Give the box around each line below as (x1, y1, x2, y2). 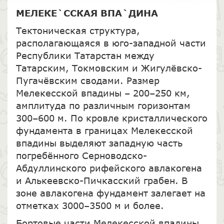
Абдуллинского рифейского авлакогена (15, 162, 202, 173)
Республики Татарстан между (15, 49, 154, 61)
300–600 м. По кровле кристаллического (15, 112, 207, 123)
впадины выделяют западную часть (15, 137, 182, 148)
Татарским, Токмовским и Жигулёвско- (15, 62, 202, 73)
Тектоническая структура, (15, 24, 140, 36)
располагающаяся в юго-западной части (15, 37, 206, 48)
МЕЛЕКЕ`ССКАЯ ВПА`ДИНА (15, 7, 158, 18)
